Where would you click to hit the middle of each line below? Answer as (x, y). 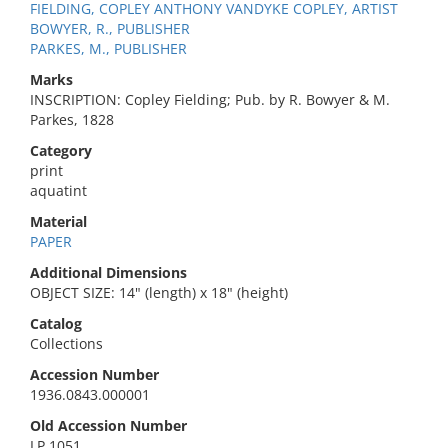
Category (61, 150)
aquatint (58, 190)
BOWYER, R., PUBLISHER (110, 28)
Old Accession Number (108, 425)
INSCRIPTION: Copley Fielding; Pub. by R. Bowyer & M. (210, 99)
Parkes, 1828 (72, 119)
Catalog (56, 323)
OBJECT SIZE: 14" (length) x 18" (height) (159, 292)
